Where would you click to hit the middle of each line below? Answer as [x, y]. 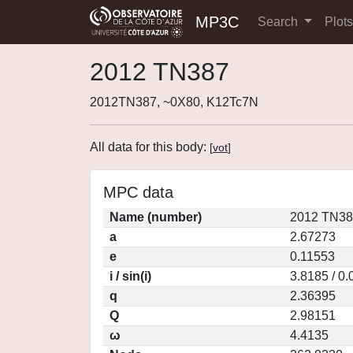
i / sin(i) [130, 276]
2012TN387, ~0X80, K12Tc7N [174, 102]
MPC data [138, 192]
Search [279, 22]
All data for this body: [150, 147]
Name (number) [156, 217]
